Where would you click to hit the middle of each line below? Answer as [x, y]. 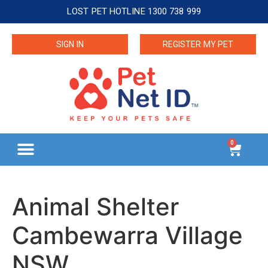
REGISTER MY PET [198, 44]
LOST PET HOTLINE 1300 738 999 [134, 11]
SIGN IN [70, 44]
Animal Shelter [95, 206]
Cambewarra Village [127, 235]
